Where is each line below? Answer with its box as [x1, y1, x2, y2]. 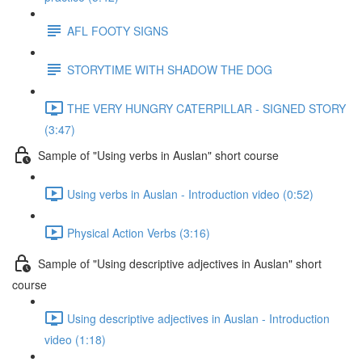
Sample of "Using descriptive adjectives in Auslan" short [38, 255, 322, 271]
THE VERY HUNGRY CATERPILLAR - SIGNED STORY [67, 99, 346, 116]
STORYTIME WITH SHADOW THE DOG [67, 61, 272, 78]
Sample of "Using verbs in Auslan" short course [38, 146, 279, 163]
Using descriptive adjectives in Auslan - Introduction [67, 309, 330, 326]
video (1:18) [44, 331, 106, 347]
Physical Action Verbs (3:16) [67, 224, 210, 241]
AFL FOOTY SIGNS [67, 22, 168, 39]
